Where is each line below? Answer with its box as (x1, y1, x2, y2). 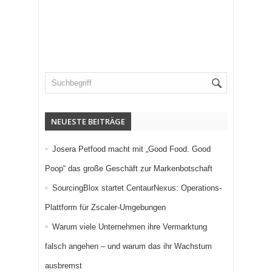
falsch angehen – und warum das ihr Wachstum (45, 242, 212, 251)
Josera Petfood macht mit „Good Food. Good (52, 144, 211, 154)
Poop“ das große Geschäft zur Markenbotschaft (45, 164, 212, 174)
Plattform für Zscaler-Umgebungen (45, 203, 166, 212)
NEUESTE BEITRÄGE (51, 116, 125, 127)
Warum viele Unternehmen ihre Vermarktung (52, 222, 207, 232)
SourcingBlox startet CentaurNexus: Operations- (52, 183, 222, 193)
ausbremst (45, 261, 82, 271)
